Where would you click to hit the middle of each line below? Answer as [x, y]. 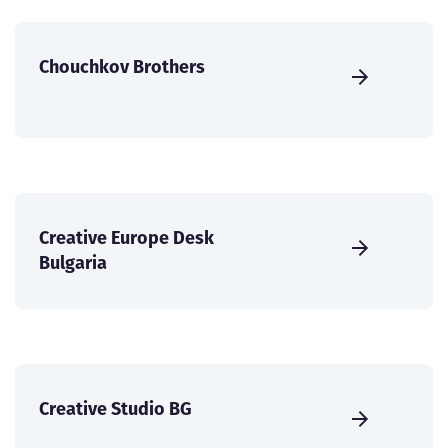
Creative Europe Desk [126, 237]
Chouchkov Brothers [122, 66]
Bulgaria [73, 262]
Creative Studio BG [115, 408]
